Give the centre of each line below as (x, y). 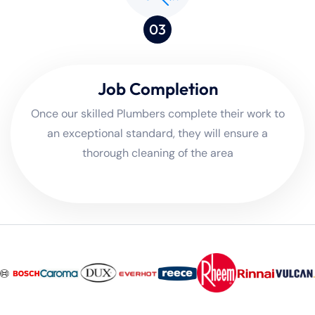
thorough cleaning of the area (157, 153)
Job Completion (157, 89)
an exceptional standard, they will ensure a (157, 134)
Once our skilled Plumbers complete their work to (157, 114)
